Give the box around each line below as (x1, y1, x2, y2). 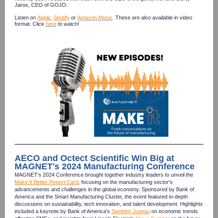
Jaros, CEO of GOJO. (15, 2, 73, 8)
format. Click (15, 21, 46, 27)
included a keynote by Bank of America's (15, 208, 111, 214)
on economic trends (150, 208, 198, 214)
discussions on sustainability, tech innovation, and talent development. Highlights (15, 201, 203, 207)
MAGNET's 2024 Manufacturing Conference (15, 162, 195, 171)
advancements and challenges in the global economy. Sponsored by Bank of (15, 186, 194, 192)
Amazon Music (77, 15, 112, 20)
